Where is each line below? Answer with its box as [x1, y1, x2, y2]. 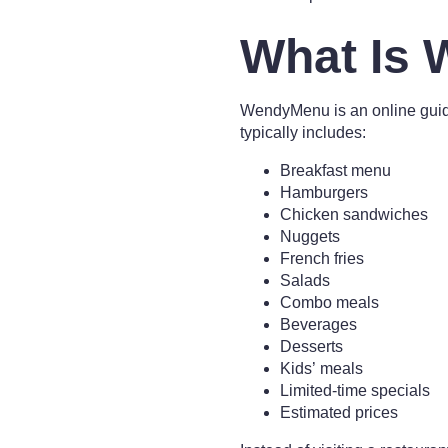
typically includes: [240, 124, 366, 141]
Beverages [280, 316, 357, 333]
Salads [280, 272, 330, 289]
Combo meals [280, 294, 379, 311]
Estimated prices [280, 404, 398, 421]
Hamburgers [280, 184, 368, 201]
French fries [280, 250, 364, 267]
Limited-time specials [280, 382, 430, 399]
